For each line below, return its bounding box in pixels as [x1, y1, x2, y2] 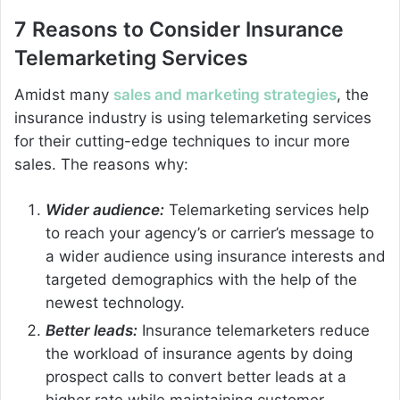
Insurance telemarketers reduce [137, 321, 370, 339]
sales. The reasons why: [14, 154, 188, 173]
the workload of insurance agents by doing [46, 344, 353, 362]
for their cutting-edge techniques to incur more [14, 131, 350, 150]
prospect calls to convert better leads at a [46, 367, 346, 386]
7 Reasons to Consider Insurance [14, 17, 344, 43]
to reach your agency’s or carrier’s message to [46, 223, 374, 242]
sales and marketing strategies [113, 85, 337, 104]
